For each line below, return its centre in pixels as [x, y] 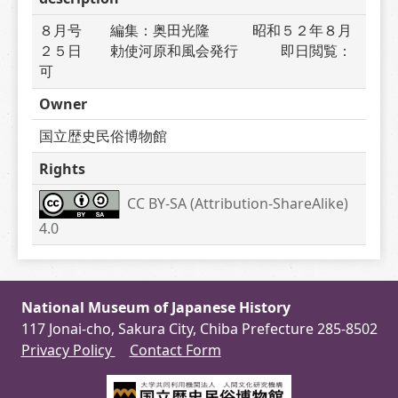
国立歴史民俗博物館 [103, 135]
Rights [62, 168]
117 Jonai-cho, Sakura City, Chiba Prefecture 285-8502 [199, 329]
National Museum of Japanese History [155, 307]
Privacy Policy [68, 350]
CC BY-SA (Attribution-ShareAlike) [238, 203]
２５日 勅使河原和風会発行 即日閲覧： [195, 51]
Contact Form [175, 350]
